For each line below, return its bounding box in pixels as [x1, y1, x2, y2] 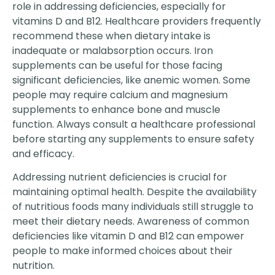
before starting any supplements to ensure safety [12, 131, 254, 146]
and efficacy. [12, 146, 74, 161]
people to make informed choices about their [12, 244, 233, 258]
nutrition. [12, 258, 55, 273]
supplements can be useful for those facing [12, 58, 222, 72]
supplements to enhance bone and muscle [12, 102, 220, 117]
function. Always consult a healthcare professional [12, 117, 255, 131]
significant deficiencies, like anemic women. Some [12, 72, 250, 87]
